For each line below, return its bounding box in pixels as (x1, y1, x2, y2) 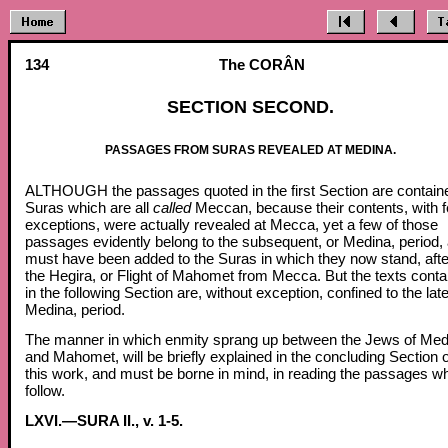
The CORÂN (219, 57, 305, 73)
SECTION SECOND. (166, 97, 334, 117)
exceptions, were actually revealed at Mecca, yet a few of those (25, 215, 438, 233)
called (153, 198, 191, 216)
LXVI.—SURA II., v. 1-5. (25, 412, 183, 430)
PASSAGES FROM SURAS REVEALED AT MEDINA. (104, 142, 396, 157)
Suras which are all (25, 198, 153, 216)
